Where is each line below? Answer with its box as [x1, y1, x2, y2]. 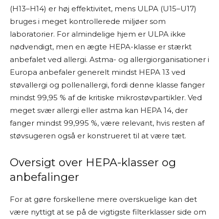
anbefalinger [10, 171, 79, 184]
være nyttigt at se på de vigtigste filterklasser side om [10, 207, 206, 217]
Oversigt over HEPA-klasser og [10, 156, 176, 169]
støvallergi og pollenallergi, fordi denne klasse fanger [10, 80, 205, 89]
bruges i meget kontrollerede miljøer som [10, 17, 166, 26]
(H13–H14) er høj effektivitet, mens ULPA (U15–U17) [10, 4, 197, 13]
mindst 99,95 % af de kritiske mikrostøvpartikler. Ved [10, 93, 202, 102]
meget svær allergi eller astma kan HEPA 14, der [10, 106, 188, 115]
